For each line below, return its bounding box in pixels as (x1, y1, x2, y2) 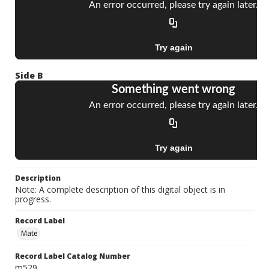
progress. (15, 193, 51, 205)
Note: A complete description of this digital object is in (15, 184, 225, 196)
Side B (15, 70, 43, 82)
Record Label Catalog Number (15, 251, 130, 262)
